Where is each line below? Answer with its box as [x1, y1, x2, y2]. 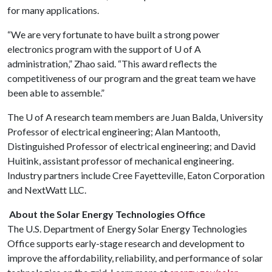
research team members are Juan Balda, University [52, 111, 263, 123]
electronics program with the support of [7, 43, 174, 55]
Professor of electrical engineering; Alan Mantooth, [7, 126, 220, 137]
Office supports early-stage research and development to [7, 237, 245, 249]
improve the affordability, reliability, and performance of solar [7, 252, 263, 263]
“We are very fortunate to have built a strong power [7, 29, 220, 40]
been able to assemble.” [7, 87, 104, 98]
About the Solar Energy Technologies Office [9, 208, 205, 220]
